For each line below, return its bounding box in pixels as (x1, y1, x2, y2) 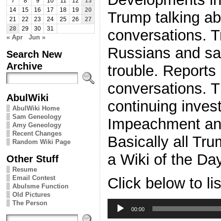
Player (107, 206, 125, 214)
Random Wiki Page (12, 138, 71, 146)
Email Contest (12, 174, 55, 182)
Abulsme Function (12, 182, 69, 190)
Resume (12, 165, 37, 173)
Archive (6, 60, 42, 72)
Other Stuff (6, 152, 59, 164)
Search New (6, 48, 62, 60)
